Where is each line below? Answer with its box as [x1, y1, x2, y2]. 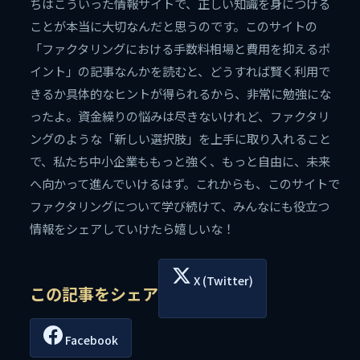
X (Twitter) [191, 272, 254, 289]
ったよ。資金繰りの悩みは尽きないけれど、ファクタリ [30, 107, 330, 125]
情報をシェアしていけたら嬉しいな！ [30, 219, 235, 238]
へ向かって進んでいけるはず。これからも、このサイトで [30, 174, 341, 193]
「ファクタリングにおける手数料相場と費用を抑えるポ [30, 39, 331, 58]
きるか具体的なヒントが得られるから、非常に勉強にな [30, 84, 332, 103]
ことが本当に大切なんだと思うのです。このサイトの [30, 17, 318, 35]
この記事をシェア [30, 284, 159, 305]
